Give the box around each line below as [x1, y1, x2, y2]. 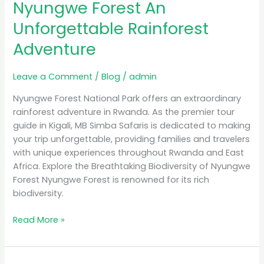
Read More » [13, 213, 65, 226]
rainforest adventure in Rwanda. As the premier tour [13, 105, 235, 118]
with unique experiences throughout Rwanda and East [13, 146, 245, 159]
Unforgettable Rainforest [13, 17, 209, 41]
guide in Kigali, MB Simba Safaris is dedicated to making [13, 119, 251, 131]
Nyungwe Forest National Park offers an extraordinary [13, 92, 242, 104]
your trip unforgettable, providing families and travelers [13, 133, 250, 145]
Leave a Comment [13, 71, 93, 83]
